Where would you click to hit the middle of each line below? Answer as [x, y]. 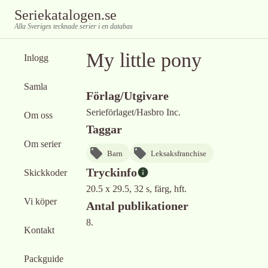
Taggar [104, 129]
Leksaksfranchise [179, 153]
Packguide [44, 259]
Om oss [38, 115]
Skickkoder [45, 173]
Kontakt [39, 230]
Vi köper [40, 201]
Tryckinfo [112, 172]
